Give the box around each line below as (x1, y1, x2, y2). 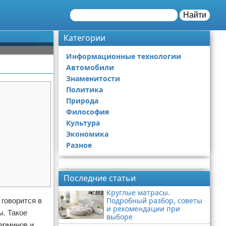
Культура (66, 118, 100, 128)
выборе (106, 212, 133, 221)
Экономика (66, 129, 108, 139)
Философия (66, 107, 109, 117)
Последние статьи (64, 173, 136, 184)
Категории (64, 32, 105, 43)
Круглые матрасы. (106, 188, 170, 197)
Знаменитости (66, 74, 120, 83)
